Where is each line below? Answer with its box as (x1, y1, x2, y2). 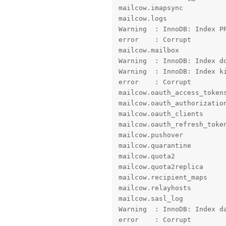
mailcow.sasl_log (118, 195, 183, 203)
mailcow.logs (118, 15, 167, 23)
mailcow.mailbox (118, 46, 179, 54)
